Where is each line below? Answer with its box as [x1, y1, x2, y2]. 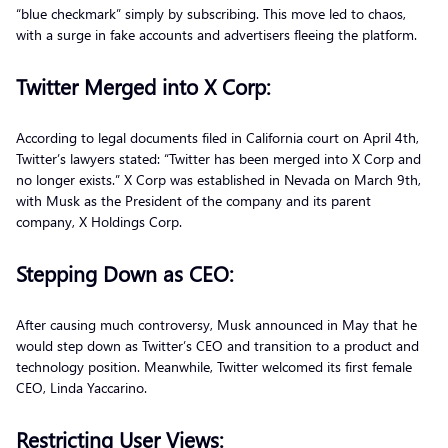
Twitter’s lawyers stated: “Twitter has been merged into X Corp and [16, 148, 421, 168]
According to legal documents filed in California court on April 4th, [16, 127, 419, 147]
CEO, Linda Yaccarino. [16, 377, 151, 397]
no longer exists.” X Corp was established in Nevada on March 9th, [16, 169, 421, 189]
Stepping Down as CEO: [16, 257, 234, 288]
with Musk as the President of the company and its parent [16, 190, 371, 210]
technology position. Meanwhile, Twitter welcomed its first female [16, 356, 412, 376]
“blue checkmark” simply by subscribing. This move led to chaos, [16, 3, 406, 23]
